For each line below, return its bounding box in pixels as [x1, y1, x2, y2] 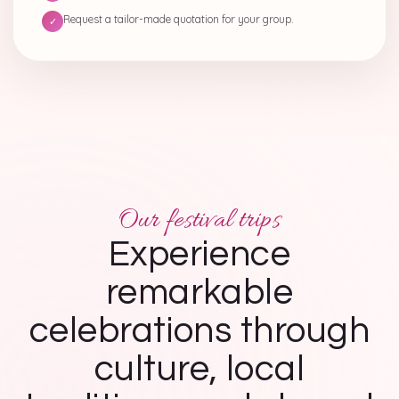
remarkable [105, 274, 294, 311]
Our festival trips [118, 204, 281, 239]
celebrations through [28, 313, 370, 349]
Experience [108, 236, 291, 273]
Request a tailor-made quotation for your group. [63, 12, 294, 26]
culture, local [94, 351, 305, 387]
